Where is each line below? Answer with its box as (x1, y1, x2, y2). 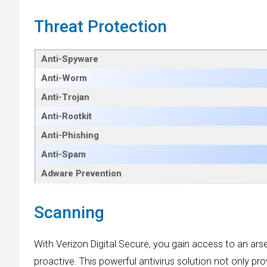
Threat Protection (34, 17, 167, 37)
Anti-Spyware (41, 54, 98, 65)
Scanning (34, 203, 104, 223)
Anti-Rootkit (41, 111, 92, 122)
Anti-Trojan (41, 92, 89, 103)
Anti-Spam (41, 149, 86, 160)
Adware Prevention (41, 168, 122, 179)
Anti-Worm (41, 73, 87, 84)
